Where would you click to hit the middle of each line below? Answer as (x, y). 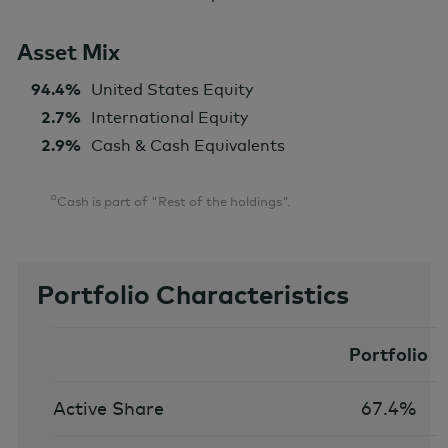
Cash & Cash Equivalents (188, 145)
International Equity (170, 117)
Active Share (108, 409)
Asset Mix (68, 52)
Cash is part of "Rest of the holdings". (173, 201)
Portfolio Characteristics (193, 295)
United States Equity (172, 89)
